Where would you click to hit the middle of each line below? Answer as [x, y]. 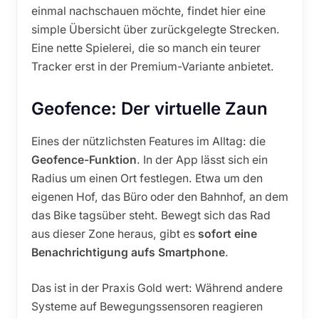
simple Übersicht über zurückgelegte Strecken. [155, 30]
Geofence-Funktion [84, 160]
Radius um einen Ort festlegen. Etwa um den [147, 179]
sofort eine [227, 234]
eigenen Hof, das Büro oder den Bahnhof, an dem [159, 197]
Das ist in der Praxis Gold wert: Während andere [157, 288]
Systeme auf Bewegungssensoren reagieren [147, 306]
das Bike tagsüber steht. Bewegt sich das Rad [151, 216]
